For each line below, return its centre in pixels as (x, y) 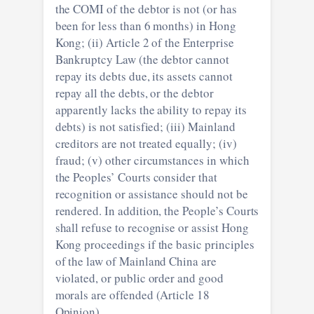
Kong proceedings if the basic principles (155, 244)
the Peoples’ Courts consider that (136, 177)
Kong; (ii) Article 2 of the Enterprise (144, 42)
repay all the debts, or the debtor (134, 93)
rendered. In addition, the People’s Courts (157, 210)
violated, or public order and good (139, 278)
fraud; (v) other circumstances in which (152, 160)
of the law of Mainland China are (136, 261)
